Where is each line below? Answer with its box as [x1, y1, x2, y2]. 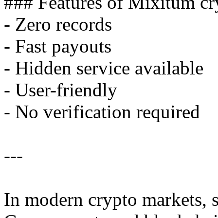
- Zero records [4, 14, 112, 35]
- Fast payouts [4, 36, 111, 57]
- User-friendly [4, 79, 117, 101]
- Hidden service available [4, 57, 203, 79]
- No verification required [4, 101, 200, 123]
